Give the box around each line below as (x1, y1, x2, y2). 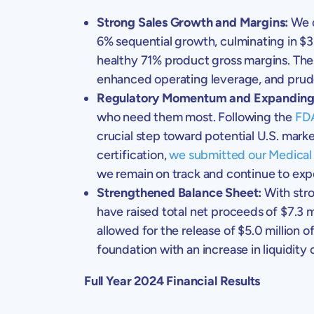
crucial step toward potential (97, 128, 257, 144)
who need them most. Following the (97, 109, 295, 125)
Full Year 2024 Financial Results (84, 273, 261, 289)
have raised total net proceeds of (97, 203, 280, 219)
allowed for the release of (97, 222, 238, 238)
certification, (97, 146, 170, 163)
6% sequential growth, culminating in (97, 33, 300, 49)
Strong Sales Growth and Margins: (97, 14, 289, 30)
